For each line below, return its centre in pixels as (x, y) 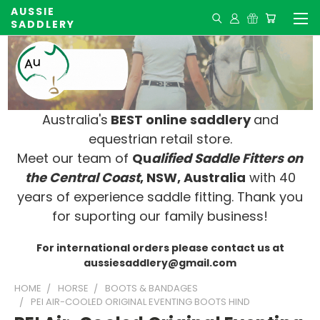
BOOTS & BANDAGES (151, 288)
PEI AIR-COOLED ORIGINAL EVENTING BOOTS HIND (140, 301)
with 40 (270, 177)
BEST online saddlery (180, 119)
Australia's (75, 119)
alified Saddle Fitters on (227, 158)
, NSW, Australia (192, 177)
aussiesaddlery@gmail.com (160, 262)
